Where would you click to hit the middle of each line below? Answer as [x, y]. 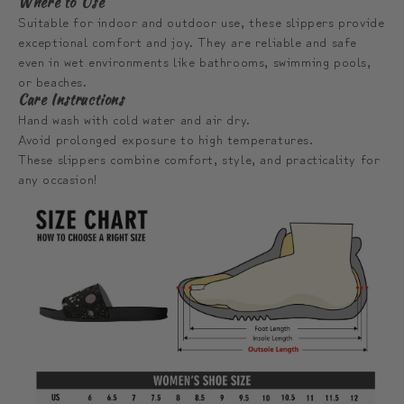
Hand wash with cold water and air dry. [134, 118]
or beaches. [53, 80]
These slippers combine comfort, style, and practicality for [199, 158]
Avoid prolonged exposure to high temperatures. [166, 138]
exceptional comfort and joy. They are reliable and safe [188, 41]
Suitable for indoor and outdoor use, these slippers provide [202, 21]
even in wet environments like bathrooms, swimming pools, [195, 60]
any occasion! [58, 178]
